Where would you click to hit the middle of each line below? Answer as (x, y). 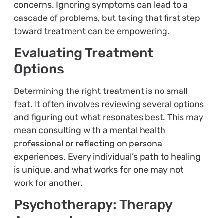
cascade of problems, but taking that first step (107, 18)
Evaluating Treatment (83, 53)
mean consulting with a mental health (89, 131)
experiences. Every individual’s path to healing (107, 157)
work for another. (48, 183)
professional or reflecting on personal (89, 144)
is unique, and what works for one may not (98, 170)
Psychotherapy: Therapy (93, 205)
